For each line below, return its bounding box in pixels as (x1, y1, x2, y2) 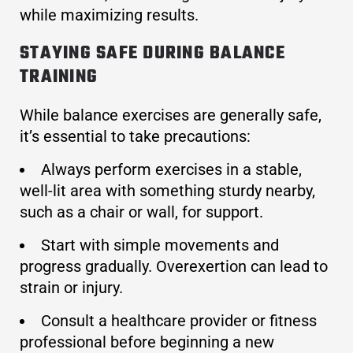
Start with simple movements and (41, 236, 279, 255)
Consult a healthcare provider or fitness (41, 311, 317, 331)
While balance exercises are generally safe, (20, 106, 321, 125)
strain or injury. (20, 278, 123, 298)
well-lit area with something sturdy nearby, (20, 181, 315, 201)
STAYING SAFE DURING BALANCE (20, 39, 285, 69)
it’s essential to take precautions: (20, 127, 251, 147)
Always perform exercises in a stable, (41, 160, 302, 180)
